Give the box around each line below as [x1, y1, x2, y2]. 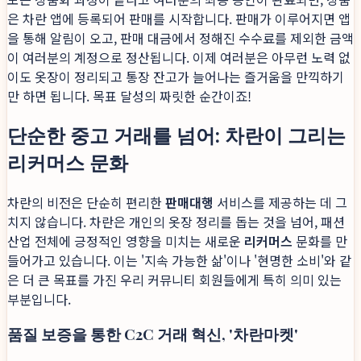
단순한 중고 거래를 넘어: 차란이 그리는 [7, 122, 346, 148]
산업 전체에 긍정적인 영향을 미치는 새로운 [7, 231, 244, 251]
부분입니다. [7, 289, 71, 309]
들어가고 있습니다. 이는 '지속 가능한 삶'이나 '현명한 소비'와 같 [7, 251, 351, 271]
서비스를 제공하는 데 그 [214, 193, 347, 213]
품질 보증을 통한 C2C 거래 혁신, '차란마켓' [7, 323, 298, 344]
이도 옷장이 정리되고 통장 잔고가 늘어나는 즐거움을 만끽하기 [7, 67, 344, 87]
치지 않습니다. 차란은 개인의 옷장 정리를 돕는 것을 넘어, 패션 [7, 212, 345, 232]
